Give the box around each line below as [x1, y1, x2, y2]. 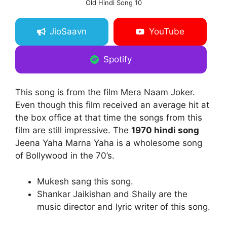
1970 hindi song [131, 125, 199, 136]
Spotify [103, 54, 132, 65]
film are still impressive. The [15, 125, 131, 136]
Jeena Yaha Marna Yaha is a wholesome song [15, 138, 202, 148]
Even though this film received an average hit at [15, 100, 209, 110]
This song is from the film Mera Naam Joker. [15, 87, 195, 98]
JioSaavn [50, 26, 87, 37]
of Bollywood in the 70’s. [15, 150, 120, 161]
